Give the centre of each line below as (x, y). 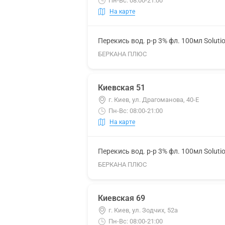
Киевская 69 (122, 198)
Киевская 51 (122, 88)
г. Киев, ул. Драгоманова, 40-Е (154, 100)
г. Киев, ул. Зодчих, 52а (143, 210)
